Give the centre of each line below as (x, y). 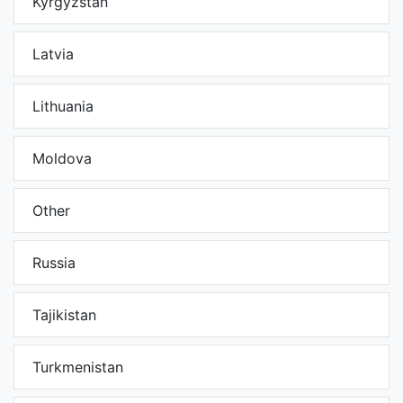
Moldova (62, 159)
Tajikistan (64, 315)
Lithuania (63, 107)
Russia (54, 263)
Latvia (53, 54)
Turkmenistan (78, 367)
